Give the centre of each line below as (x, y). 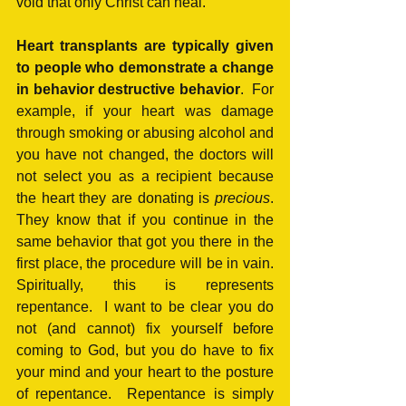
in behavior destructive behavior (128, 90)
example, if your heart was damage (145, 111)
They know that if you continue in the (145, 220)
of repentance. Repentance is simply (145, 394)
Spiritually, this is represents (145, 285)
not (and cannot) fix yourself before (145, 329)
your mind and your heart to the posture (145, 372)
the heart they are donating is (116, 198)
